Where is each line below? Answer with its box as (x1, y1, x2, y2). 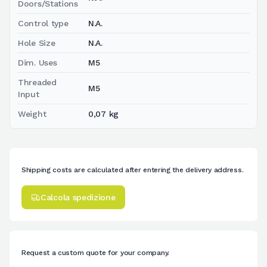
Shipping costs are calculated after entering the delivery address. (21, 165, 244, 174)
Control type (18, 18, 69, 28)
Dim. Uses (18, 57, 57, 67)
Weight (18, 108, 46, 119)
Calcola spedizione (41, 192, 116, 202)
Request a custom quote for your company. (21, 248, 169, 257)
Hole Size (18, 38, 55, 48)
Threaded (18, 77, 57, 87)
